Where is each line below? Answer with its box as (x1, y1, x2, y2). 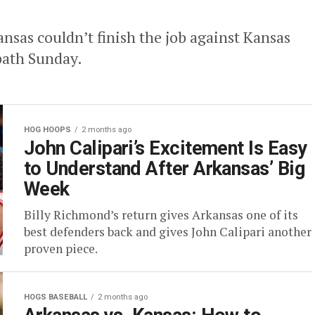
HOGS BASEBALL (24, 292, 87, 302)
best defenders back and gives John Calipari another (24, 224, 311, 240)
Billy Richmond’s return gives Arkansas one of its (24, 207, 298, 223)
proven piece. (24, 240, 98, 257)
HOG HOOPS (24, 125, 71, 134)
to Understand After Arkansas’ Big (24, 157, 305, 180)
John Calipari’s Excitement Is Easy (24, 137, 307, 160)
